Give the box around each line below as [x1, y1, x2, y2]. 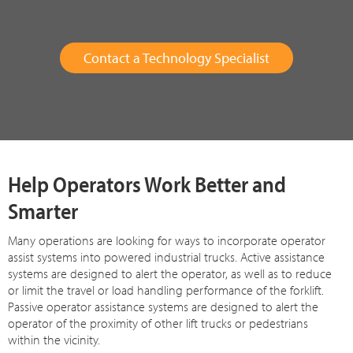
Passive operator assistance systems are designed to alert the [8, 298, 319, 314]
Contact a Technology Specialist [84, 48, 269, 67]
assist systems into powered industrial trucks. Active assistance [8, 248, 325, 265]
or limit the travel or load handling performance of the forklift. [8, 281, 325, 298]
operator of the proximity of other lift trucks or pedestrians [8, 314, 309, 331]
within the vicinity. [8, 331, 101, 347]
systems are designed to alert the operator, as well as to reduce [8, 265, 333, 281]
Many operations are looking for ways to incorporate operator [8, 232, 326, 248]
